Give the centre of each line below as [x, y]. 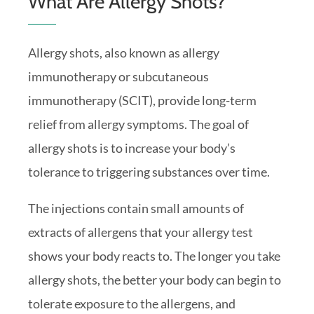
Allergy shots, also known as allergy [124, 52]
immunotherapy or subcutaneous [118, 76]
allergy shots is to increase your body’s [132, 148]
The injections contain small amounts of [136, 208]
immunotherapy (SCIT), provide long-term [142, 100]
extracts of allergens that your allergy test [141, 232]
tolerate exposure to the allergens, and [132, 303]
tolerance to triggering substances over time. [149, 171]
